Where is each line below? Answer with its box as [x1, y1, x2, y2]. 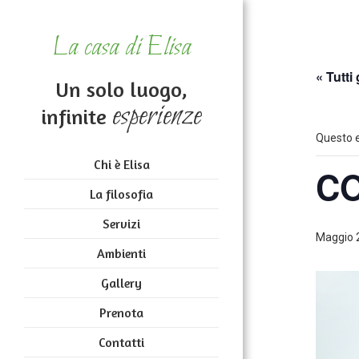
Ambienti [97, 245, 146, 261]
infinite [42, 104, 112, 129]
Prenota [99, 305, 143, 321]
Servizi [103, 216, 140, 232]
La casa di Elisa [51, 30, 192, 66]
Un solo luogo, [55, 77, 188, 102]
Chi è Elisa [93, 156, 150, 172]
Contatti [99, 334, 144, 350]
